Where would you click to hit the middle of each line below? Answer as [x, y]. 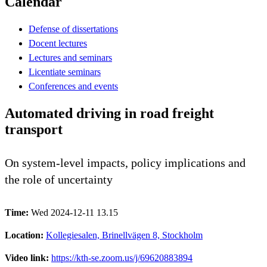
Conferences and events [73, 86]
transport [34, 129]
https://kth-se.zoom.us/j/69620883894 [122, 257]
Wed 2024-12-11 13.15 [74, 212]
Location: [25, 235]
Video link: [28, 257]
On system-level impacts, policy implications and [125, 162]
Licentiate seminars [65, 72]
